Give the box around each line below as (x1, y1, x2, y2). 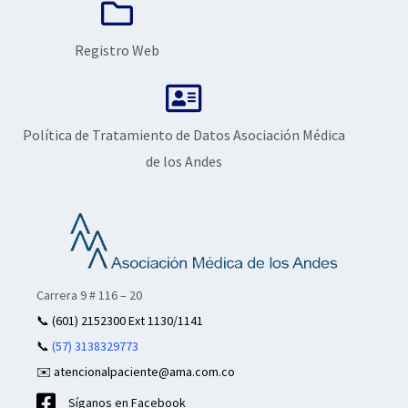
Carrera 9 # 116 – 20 (36, 287, 142, 304)
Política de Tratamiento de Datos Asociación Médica (22, 125, 345, 144)
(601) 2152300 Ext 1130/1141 (49, 312, 203, 330)
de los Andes (145, 151, 222, 170)
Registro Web (74, 40, 159, 59)
